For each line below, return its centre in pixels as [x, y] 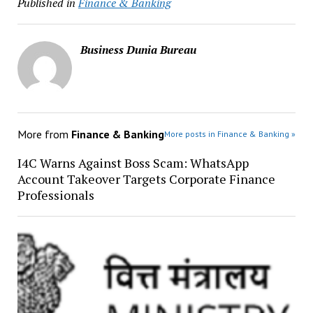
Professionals [56, 195]
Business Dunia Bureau [138, 50]
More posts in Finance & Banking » [230, 134]
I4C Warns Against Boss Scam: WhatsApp [133, 163]
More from [44, 134]
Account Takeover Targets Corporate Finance [146, 179]
